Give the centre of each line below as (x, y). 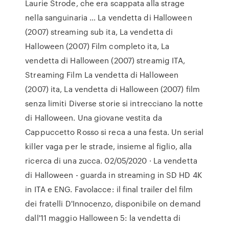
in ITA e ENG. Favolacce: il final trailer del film (109, 189)
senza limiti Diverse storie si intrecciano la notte (114, 103)
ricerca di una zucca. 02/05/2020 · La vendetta (111, 161)
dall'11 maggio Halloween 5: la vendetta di (103, 218)
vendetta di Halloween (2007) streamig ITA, (105, 60)
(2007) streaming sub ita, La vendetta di (99, 32)
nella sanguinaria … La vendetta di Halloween (109, 17)
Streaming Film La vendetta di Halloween (102, 75)
